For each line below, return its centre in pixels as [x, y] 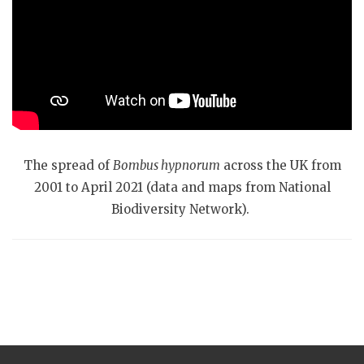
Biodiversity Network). [182, 210]
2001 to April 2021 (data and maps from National [182, 188]
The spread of [68, 166]
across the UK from [280, 166]
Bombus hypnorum [166, 166]
